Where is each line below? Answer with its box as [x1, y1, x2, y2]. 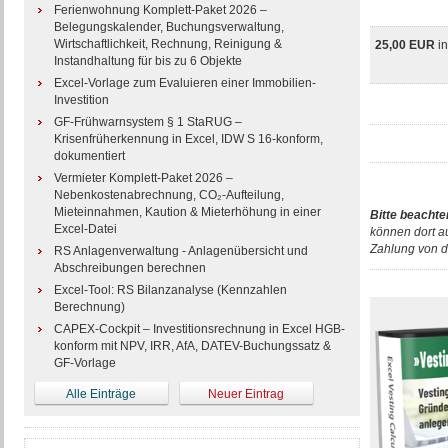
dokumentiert [53, 149, 125, 163]
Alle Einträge [66, 387, 136, 401]
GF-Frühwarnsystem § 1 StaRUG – [53, 115, 242, 129]
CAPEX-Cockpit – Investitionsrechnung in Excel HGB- [53, 322, 345, 336]
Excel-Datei [53, 222, 117, 236]
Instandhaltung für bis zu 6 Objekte [53, 54, 242, 68]
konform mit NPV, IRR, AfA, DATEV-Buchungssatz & [53, 339, 331, 353]
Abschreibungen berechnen [53, 261, 206, 275]
